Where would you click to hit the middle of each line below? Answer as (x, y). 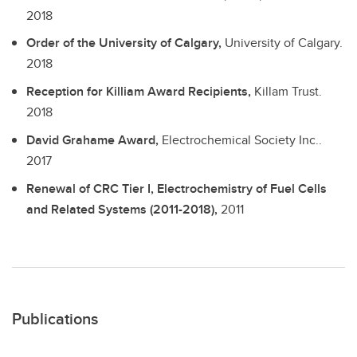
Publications (55, 318)
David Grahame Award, (94, 139)
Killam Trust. (288, 92)
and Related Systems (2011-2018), (124, 209)
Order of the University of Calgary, (126, 43)
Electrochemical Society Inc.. (242, 139)
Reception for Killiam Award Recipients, (140, 92)
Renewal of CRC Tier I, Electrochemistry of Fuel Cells (177, 188)
